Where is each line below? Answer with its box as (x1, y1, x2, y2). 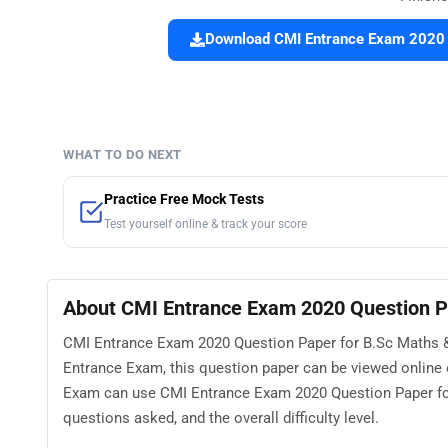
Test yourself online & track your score (104, 217, 307, 232)
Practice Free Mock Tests (104, 191, 264, 209)
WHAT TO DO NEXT (63, 147, 182, 163)
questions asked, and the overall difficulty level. (63, 408, 379, 427)
